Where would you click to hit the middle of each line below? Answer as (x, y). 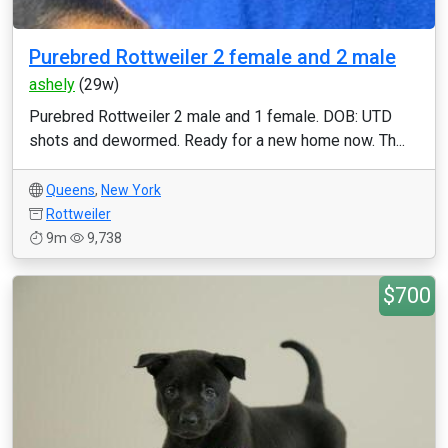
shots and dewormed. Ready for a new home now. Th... (217, 140)
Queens (70, 190)
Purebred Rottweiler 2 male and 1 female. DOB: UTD (210, 116)
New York (131, 190)
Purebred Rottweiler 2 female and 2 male (212, 57)
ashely (52, 84)
